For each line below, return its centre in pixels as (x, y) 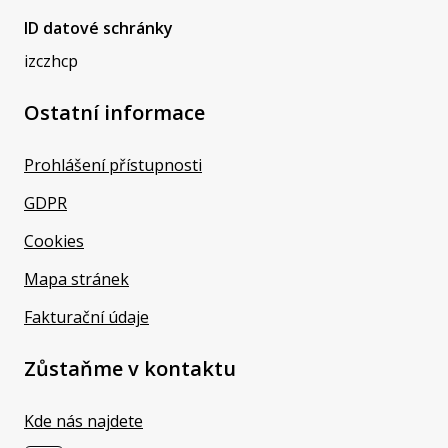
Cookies (54, 240)
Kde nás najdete (83, 420)
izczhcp (51, 60)
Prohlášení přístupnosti (113, 164)
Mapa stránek (76, 278)
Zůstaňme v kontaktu (130, 368)
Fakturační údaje (86, 316)
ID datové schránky (98, 27)
